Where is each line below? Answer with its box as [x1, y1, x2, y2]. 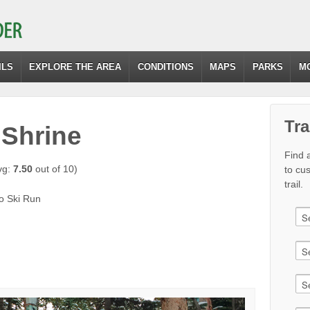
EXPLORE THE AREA [29, 62, 122, 72]
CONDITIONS [137, 62, 194, 72]
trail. [284, 179, 304, 190]
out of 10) [33, 163, 77, 174]
